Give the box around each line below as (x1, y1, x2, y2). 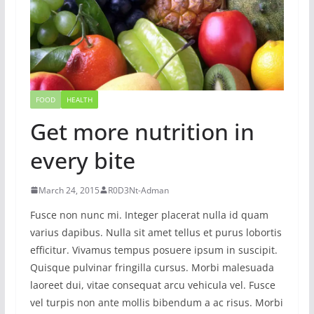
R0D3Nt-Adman (107, 184, 169, 196)
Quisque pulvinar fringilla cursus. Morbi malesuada (29, 260, 274, 274)
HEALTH (66, 94, 93, 104)
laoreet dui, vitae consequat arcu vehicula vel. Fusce (29, 278, 275, 292)
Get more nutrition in (29, 116, 254, 146)
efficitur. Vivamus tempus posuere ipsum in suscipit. (29, 243, 278, 257)
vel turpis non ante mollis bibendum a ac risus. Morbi (29, 295, 283, 309)
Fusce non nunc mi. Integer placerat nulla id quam (29, 207, 268, 221)
